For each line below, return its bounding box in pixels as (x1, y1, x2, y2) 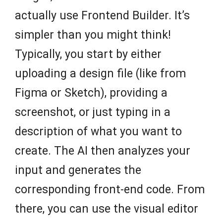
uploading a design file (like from (15, 67, 186, 81)
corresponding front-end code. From (15, 183, 205, 197)
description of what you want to (15, 125, 182, 139)
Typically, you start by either (15, 48, 162, 61)
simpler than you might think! (15, 28, 171, 42)
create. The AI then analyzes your (15, 144, 190, 158)
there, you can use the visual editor (15, 202, 198, 216)
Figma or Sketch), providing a (15, 86, 167, 100)
